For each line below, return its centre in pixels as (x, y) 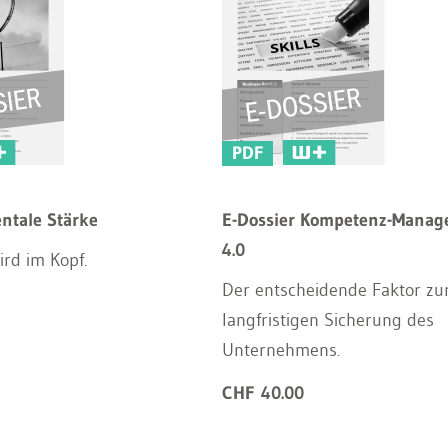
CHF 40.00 (262, 393)
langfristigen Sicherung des (327, 320)
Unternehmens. (280, 350)
